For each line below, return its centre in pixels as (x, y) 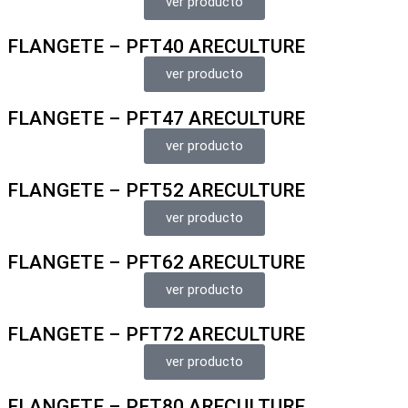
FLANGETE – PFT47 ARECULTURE (156, 118)
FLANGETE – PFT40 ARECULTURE (156, 46)
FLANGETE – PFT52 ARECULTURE (156, 190)
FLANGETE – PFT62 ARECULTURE (156, 262)
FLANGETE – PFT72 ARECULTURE (156, 334)
